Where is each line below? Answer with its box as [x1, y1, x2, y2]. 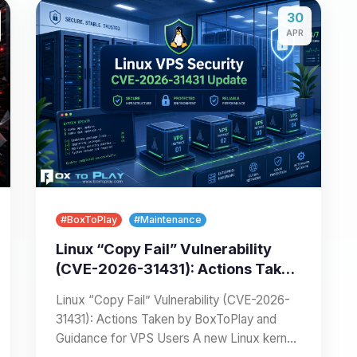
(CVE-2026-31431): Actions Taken [56, 259, 299, 277]
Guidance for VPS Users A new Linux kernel [56, 330, 296, 346]
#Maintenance [134, 214, 202, 226]
